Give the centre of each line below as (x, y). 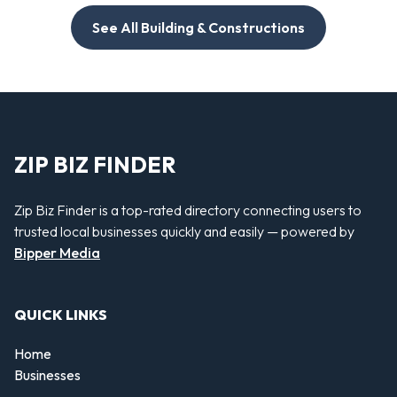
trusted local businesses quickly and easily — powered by (184, 231)
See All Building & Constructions (198, 28)
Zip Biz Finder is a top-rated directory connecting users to (188, 210)
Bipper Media (57, 252)
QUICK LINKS (61, 315)
